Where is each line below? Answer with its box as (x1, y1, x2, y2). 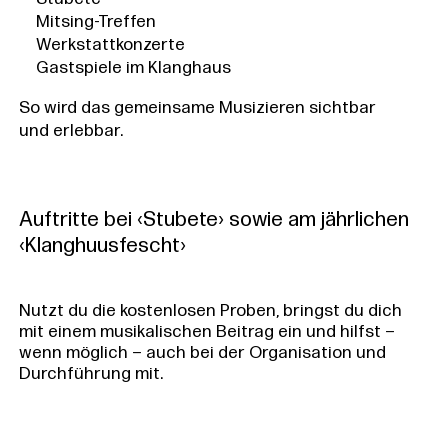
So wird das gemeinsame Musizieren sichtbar (18, 99, 376, 117)
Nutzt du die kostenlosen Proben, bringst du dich (18, 303, 402, 321)
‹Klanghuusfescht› (18, 235, 186, 257)
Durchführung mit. (18, 366, 163, 384)
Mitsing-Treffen (35, 13, 156, 31)
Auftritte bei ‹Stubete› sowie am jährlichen (18, 209, 409, 231)
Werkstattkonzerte (35, 36, 185, 54)
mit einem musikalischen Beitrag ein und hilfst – (18, 324, 395, 342)
